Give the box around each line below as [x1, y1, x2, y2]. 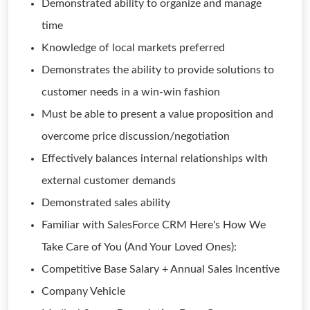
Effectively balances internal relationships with [42, 153, 268, 164]
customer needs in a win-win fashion [42, 86, 220, 98]
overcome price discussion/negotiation [42, 131, 230, 142]
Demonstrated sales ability [42, 197, 170, 208]
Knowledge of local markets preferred [42, 42, 225, 53]
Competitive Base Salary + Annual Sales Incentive [42, 264, 280, 275]
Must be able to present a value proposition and [42, 109, 273, 120]
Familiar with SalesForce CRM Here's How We [42, 219, 266, 230]
